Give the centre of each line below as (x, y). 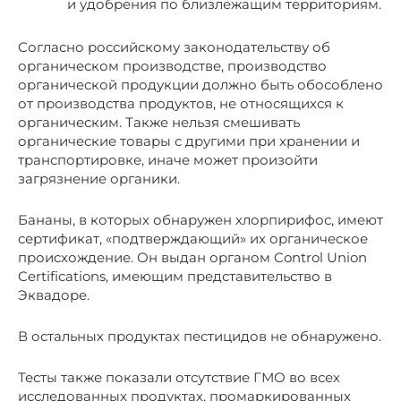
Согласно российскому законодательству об (174, 47)
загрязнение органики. (99, 178)
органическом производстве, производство (172, 65)
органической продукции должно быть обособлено (200, 84)
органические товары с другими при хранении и (189, 141)
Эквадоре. (54, 294)
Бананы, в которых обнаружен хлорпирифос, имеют (200, 219)
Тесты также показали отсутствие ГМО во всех (179, 377)
